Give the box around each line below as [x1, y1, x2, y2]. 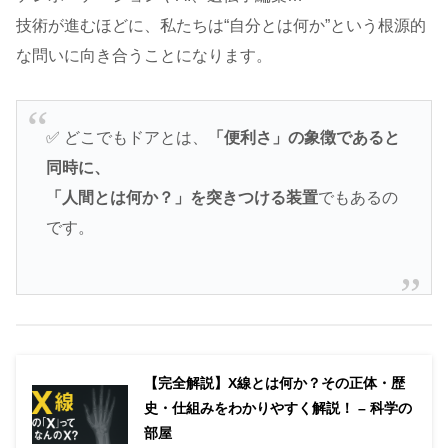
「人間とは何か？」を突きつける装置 [45, 189, 318, 207]
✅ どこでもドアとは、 [45, 129, 208, 147]
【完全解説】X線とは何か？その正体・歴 [144, 374, 405, 391]
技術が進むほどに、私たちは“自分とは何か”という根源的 [16, 16, 426, 34]
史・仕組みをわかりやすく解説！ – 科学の [144, 399, 412, 416]
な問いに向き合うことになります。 [16, 46, 272, 64]
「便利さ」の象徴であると [207, 129, 400, 147]
